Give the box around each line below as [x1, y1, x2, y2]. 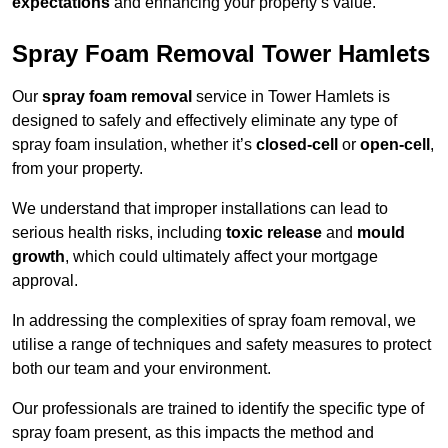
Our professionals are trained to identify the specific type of [12, 400, 424, 418]
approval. [12, 272, 78, 290]
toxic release [226, 224, 322, 242]
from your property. [12, 160, 143, 178]
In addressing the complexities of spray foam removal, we [12, 312, 416, 330]
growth [12, 248, 65, 266]
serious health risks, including [12, 224, 226, 242]
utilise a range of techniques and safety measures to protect [12, 336, 431, 354]
